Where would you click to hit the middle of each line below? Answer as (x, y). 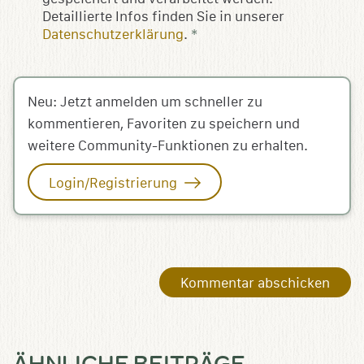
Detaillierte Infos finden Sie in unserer (163, 16)
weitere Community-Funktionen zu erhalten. (168, 145)
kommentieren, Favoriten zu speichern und (164, 123)
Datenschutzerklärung (113, 34)
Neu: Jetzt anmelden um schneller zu (145, 102)
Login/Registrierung (115, 183)
